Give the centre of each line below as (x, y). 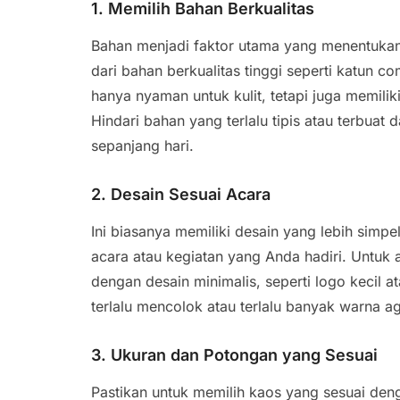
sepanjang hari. (142, 146)
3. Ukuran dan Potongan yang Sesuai (234, 355)
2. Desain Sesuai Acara (181, 194)
